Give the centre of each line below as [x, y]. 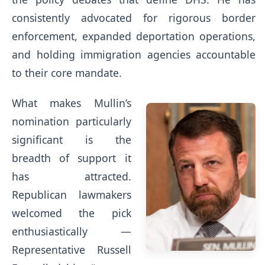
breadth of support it [72, 158]
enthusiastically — [72, 231]
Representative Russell [72, 249]
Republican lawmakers [72, 194]
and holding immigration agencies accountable [134, 54]
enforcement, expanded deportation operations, [134, 36]
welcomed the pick [72, 213]
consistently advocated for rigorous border [134, 17]
